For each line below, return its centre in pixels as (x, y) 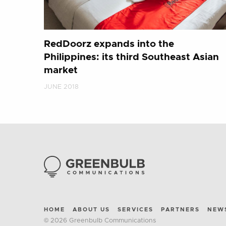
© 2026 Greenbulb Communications (100, 221)
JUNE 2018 (61, 87)
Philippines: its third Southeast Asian (131, 57)
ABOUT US (91, 210)
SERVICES (135, 210)
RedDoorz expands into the (109, 44)
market (61, 70)
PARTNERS (180, 210)
